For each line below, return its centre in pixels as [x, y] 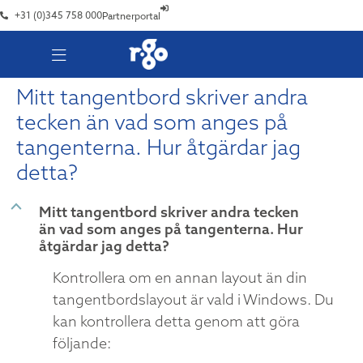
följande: [82, 343]
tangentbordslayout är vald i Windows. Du [193, 299]
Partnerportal [131, 16]
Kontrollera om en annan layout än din [180, 277]
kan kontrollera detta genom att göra [176, 321]
